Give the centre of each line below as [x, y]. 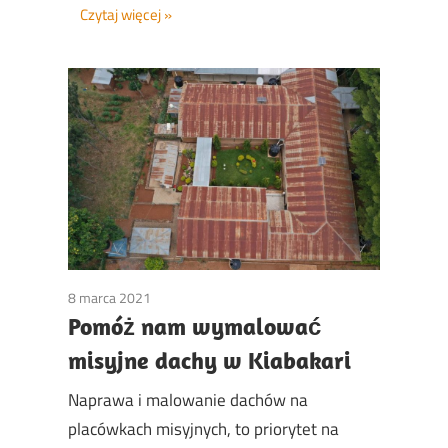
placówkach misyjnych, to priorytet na [203, 429]
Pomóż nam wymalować [194, 325]
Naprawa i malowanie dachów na [188, 400]
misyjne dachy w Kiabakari [209, 359]
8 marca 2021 [109, 297]
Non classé [183, 297]
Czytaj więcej [120, 14]
